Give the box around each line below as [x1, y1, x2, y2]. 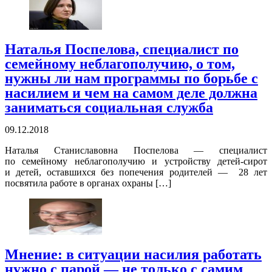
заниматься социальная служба [5, 100, 213, 116]
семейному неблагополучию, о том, [5, 56, 235, 72]
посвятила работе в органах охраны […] [5, 178, 171, 189]
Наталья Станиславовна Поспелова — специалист [5, 145, 267, 156]
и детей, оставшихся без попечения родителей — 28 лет [5, 167, 267, 178]
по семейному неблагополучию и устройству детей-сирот [5, 156, 267, 167]
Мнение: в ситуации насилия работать [5, 246, 262, 263]
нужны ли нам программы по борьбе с [5, 70, 258, 87]
